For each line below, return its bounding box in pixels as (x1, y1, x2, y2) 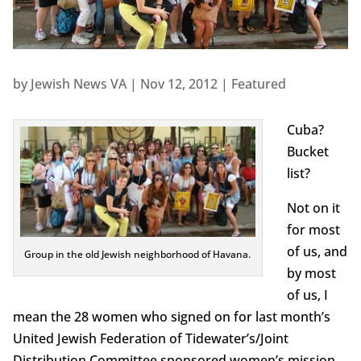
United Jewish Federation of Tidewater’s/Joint (12, 329, 288, 347)
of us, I (286, 285, 328, 304)
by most (286, 263, 336, 282)
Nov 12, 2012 (139, 74, 218, 93)
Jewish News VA (30, 74, 127, 93)
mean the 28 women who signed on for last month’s (12, 307, 330, 326)
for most (286, 220, 340, 239)
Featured (230, 74, 286, 93)
